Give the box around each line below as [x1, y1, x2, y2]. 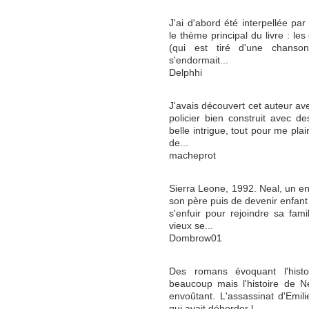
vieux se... [169, 221, 213, 231]
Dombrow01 [169, 233, 222, 243]
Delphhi [169, 68, 202, 78]
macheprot [169, 150, 216, 161]
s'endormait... [169, 55, 228, 66]
